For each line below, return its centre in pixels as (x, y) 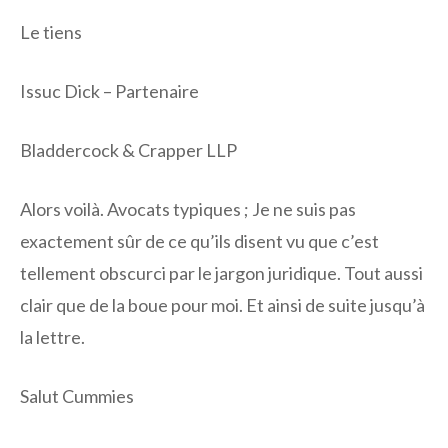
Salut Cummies (77, 396)
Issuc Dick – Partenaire (109, 91)
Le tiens (51, 32)
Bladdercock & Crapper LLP (128, 150)
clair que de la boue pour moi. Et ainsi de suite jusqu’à (222, 305)
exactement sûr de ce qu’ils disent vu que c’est (199, 241)
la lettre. (52, 337)
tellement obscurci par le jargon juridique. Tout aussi (221, 273)
